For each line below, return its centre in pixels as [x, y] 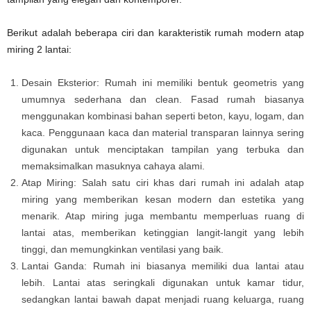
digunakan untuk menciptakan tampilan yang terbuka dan [163, 149]
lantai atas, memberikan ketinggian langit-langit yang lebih [163, 232]
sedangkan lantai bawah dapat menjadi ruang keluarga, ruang [163, 299]
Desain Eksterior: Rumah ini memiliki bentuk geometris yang [163, 82]
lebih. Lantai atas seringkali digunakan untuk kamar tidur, [163, 282]
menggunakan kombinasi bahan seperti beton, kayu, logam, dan [163, 116]
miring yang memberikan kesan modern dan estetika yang [163, 199]
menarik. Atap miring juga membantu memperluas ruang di [163, 216]
